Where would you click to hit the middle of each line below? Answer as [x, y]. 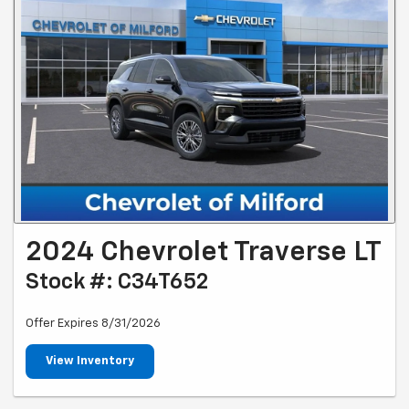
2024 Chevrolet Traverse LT [204, 252]
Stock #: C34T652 [117, 282]
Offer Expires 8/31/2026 [93, 323]
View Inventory [90, 361]
